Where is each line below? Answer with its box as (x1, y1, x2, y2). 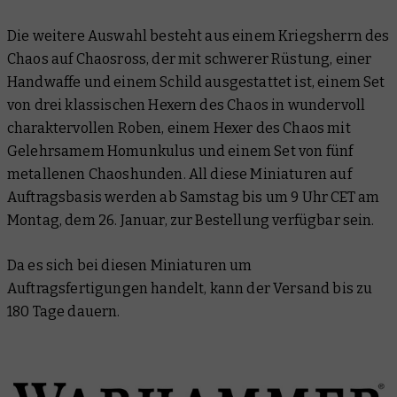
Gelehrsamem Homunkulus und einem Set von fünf (7, 143, 354, 160)
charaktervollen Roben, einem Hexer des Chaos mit (7, 120, 351, 137)
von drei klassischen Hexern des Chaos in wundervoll (7, 97, 366, 114)
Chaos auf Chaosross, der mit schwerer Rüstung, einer (7, 51, 372, 68)
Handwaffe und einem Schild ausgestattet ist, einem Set (7, 74, 385, 91)
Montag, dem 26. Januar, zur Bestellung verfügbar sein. (7, 212, 375, 230)
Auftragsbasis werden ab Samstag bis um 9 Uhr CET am (7, 189, 380, 206)
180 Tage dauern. (7, 303, 121, 321)
